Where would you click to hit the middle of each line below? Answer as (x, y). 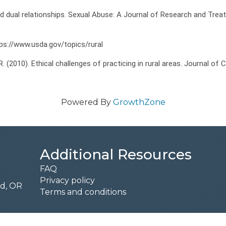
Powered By (87, 102)
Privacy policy (67, 180)
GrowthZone (139, 102)
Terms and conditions (83, 192)
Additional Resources (116, 154)
